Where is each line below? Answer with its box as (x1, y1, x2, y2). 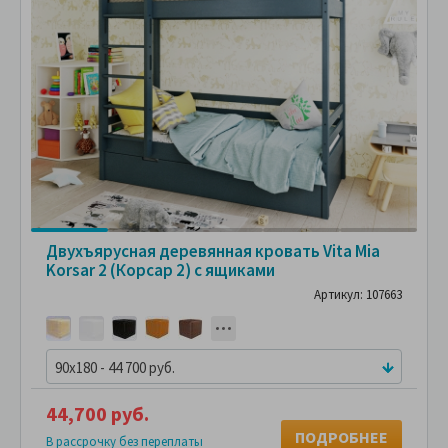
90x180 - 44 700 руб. (55, 358, 175, 378)
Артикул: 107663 (314, 286, 402, 304)
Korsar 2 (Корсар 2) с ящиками (46, 259, 275, 282)
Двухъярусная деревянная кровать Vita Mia (46, 240, 380, 263)
